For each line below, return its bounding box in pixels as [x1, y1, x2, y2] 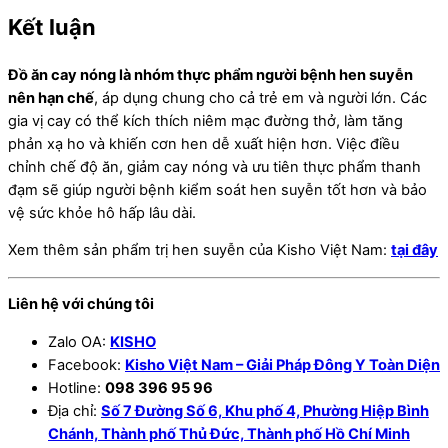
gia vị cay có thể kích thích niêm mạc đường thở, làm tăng [8, 111, 403, 130]
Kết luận [8, 14, 96, 41]
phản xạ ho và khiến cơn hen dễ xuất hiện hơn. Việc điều [8, 134, 399, 153]
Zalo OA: [48, 332, 110, 351]
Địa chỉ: [48, 401, 101, 420]
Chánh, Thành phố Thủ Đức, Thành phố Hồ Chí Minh [48, 424, 410, 443]
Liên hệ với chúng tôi [8, 295, 154, 314]
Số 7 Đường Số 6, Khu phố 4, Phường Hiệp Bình [101, 401, 429, 420]
